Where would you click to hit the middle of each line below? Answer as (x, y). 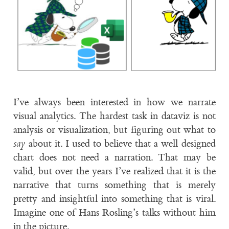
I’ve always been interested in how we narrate (114, 102)
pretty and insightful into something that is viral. (114, 199)
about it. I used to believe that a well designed (120, 144)
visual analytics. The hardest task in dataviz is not (114, 116)
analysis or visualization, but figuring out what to (114, 130)
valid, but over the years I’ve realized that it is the (114, 171)
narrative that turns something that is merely (114, 185)
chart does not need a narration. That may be (114, 158)
